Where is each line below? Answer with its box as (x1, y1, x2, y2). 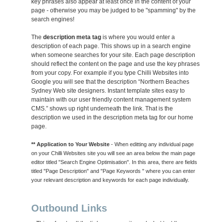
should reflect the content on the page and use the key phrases (31, 60, 200, 68)
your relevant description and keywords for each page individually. (31, 177, 190, 183)
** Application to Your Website (31, 141, 110, 148)
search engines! (31, 16, 75, 23)
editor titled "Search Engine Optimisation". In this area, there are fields (31, 159, 198, 166)
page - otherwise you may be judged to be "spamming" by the (31, 7, 196, 14)
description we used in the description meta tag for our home (31, 114, 194, 121)
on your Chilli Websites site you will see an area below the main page (31, 150, 196, 157)
